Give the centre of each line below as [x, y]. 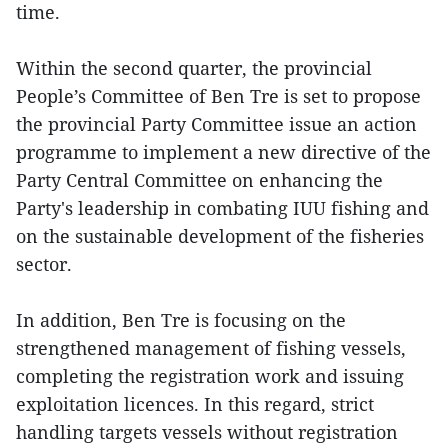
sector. [44, 264]
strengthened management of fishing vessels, [211, 348]
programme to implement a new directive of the [223, 152]
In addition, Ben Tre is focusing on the [181, 320]
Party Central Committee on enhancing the [199, 180]
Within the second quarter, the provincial [194, 68]
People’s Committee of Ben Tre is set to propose [218, 96]
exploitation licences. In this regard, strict [195, 404]
